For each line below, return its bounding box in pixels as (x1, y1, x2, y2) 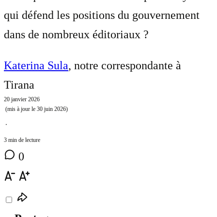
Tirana (4, 78, 34, 91)
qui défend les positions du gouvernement (4, 8, 200, 21)
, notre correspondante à (68, 59, 181, 72)
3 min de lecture (4, 136, 40, 143)
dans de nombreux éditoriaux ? (4, 28, 149, 41)
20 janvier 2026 (4, 95, 40, 103)
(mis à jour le (4, 105, 37, 112)
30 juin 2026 (37, 105, 66, 112)
